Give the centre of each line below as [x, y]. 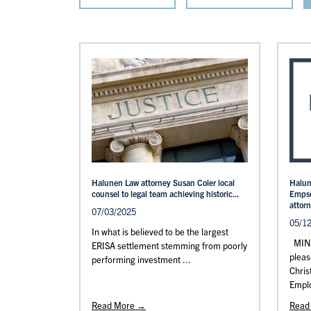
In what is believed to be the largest [160, 232]
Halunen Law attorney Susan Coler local [163, 182]
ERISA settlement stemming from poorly [169, 245]
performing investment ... [141, 259]
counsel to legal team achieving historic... [165, 193]
